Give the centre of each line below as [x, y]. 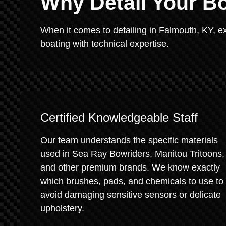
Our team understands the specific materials [129, 140]
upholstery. [62, 208]
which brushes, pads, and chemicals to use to [132, 181]
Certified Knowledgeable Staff [119, 117]
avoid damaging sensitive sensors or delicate [131, 195]
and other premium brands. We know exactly [130, 167]
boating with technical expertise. [105, 44]
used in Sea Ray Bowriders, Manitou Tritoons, [132, 154]
